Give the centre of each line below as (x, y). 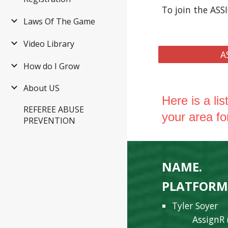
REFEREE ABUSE (54, 110)
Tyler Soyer (195, 206)
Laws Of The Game (59, 22)
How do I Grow (51, 66)
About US (41, 88)
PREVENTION (49, 121)
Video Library (49, 44)
